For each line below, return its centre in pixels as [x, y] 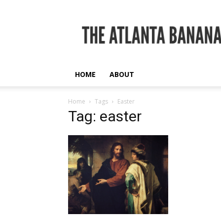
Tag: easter [105, 116]
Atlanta [105, 29]
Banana [106, 39]
